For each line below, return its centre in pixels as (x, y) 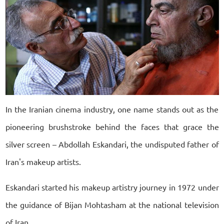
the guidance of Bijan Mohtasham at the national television (112, 204)
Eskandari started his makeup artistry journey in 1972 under (112, 187)
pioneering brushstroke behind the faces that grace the (112, 126)
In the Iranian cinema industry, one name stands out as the (112, 109)
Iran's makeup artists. (43, 161)
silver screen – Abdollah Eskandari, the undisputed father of (112, 144)
